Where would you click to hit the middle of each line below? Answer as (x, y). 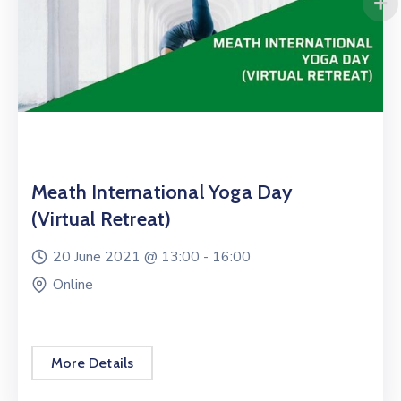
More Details (93, 363)
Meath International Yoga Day (162, 192)
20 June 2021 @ (107, 256)
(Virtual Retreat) (102, 218)
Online (73, 284)
